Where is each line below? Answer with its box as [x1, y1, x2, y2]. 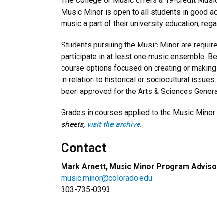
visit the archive [87, 119, 140, 129]
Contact [61, 140, 107, 155]
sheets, [61, 119, 87, 129]
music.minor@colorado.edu [61, 173, 152, 183]
